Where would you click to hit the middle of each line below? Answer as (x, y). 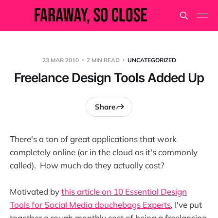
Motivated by (36, 192)
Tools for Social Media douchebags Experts (90, 205)
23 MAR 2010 (61, 60)
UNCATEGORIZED (152, 60)
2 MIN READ (103, 60)
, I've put (186, 205)
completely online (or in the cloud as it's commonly (104, 152)
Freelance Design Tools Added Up (109, 78)
